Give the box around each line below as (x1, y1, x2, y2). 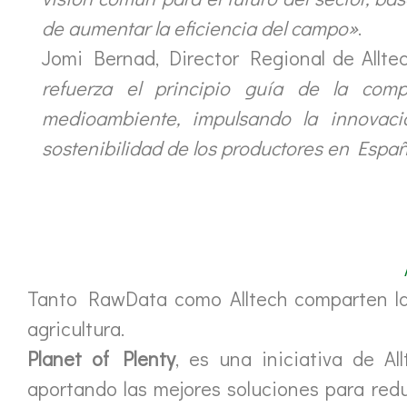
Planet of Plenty (27, 344, 175, 372)
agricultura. (27, 314, 124, 342)
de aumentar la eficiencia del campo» (42, 14, 358, 41)
